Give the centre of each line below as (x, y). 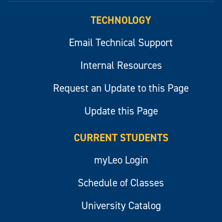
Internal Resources (121, 65)
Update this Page (121, 111)
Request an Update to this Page (121, 88)
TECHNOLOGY (121, 20)
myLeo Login (121, 160)
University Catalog (121, 205)
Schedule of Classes (121, 183)
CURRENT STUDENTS (121, 138)
